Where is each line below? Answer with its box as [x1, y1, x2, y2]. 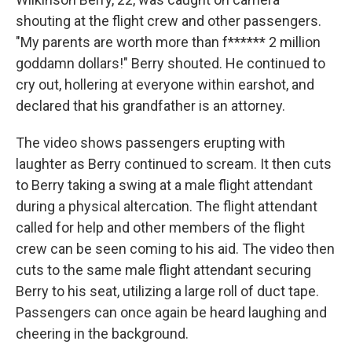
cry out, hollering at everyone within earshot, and [16, 76, 314, 93]
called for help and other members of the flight [16, 219, 305, 236]
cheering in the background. [16, 325, 189, 342]
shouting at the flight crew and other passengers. [16, 13, 321, 29]
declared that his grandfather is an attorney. [16, 97, 285, 114]
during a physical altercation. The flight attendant [16, 198, 317, 214]
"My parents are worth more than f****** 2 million [16, 34, 321, 50]
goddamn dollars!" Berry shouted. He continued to [16, 55, 325, 71]
